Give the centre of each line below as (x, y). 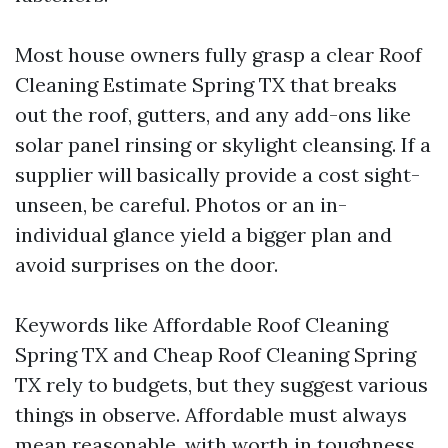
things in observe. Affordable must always (211, 414)
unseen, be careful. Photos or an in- (181, 204)
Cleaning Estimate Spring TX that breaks (206, 84)
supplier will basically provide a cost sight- (217, 174)
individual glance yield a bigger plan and (203, 234)
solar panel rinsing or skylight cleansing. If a (223, 144)
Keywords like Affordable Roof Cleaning (201, 324)
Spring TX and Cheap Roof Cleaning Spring (215, 354)
